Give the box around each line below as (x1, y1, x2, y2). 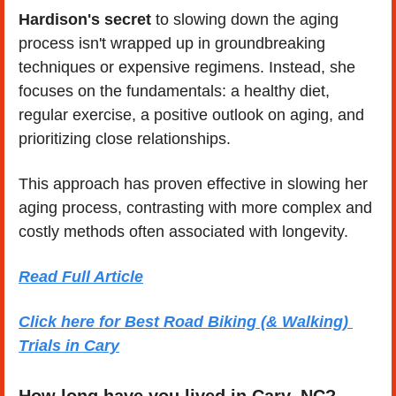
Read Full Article (19, 267, 143, 286)
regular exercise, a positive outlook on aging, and (19, 105, 364, 124)
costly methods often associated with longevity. (19, 222, 348, 240)
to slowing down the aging (151, 10, 339, 28)
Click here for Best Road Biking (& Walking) (19, 312, 348, 331)
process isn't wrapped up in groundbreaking (19, 34, 325, 52)
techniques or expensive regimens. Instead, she (19, 57, 355, 76)
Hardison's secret (19, 10, 151, 28)
